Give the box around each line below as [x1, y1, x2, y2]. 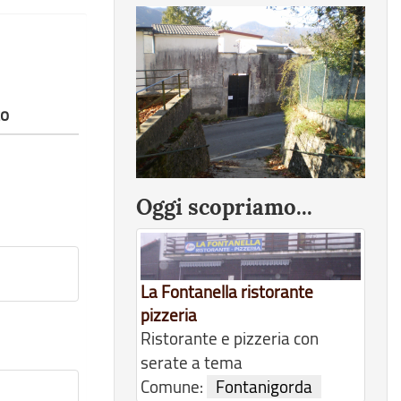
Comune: [141, 375, 207, 399]
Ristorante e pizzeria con [141, 327, 319, 351]
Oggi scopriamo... [136, 193, 312, 221]
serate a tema [141, 351, 243, 375]
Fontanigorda [216, 375, 312, 399]
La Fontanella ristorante [141, 280, 313, 304]
